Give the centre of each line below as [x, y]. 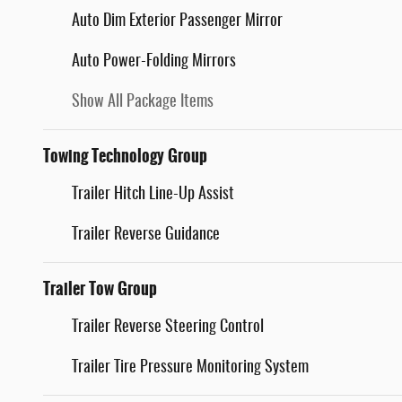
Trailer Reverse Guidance [146, 236]
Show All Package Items [143, 103]
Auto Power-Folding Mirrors [154, 62]
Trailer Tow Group [100, 289]
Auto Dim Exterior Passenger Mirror [177, 22]
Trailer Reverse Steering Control [168, 328]
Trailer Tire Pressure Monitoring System [190, 368]
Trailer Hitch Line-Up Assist [153, 195]
